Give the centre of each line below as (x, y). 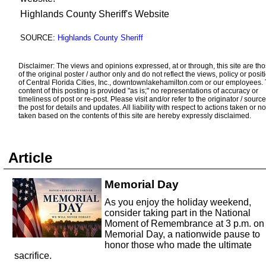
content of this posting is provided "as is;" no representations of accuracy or (138, 91)
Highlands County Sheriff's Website (95, 14)
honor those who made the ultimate (178, 245)
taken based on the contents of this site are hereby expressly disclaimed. (135, 116)
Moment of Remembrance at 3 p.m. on (184, 224)
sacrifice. (33, 256)
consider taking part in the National (178, 213)
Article (30, 158)
